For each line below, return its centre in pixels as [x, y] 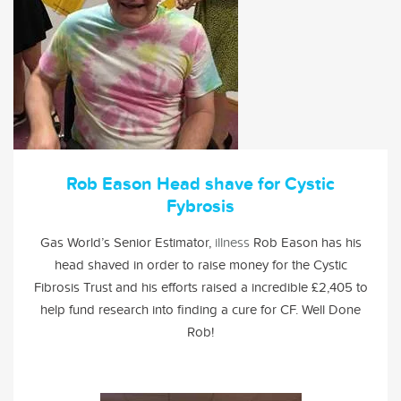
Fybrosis [200, 206]
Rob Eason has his [305, 242]
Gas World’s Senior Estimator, [127, 242]
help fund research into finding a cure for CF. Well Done [200, 309]
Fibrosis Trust [74, 287]
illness [232, 242]
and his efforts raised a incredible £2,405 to [241, 287]
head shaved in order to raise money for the [183, 264]
